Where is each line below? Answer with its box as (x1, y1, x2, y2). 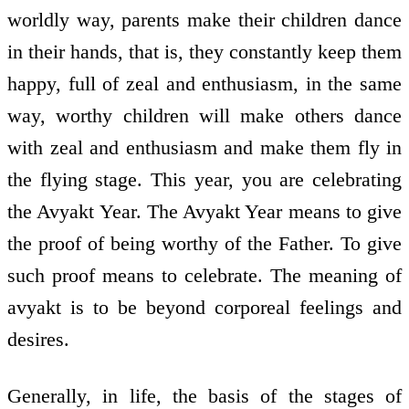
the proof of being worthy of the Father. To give (7, 231, 402, 255)
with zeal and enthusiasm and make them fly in (7, 135, 402, 159)
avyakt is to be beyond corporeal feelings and (7, 295, 402, 319)
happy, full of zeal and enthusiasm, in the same (7, 71, 402, 95)
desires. (7, 327, 69, 351)
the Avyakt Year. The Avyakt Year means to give (7, 199, 402, 223)
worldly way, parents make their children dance (7, 7, 402, 31)
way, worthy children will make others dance (7, 103, 402, 127)
